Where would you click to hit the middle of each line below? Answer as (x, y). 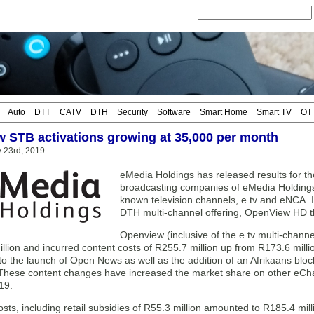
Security (132, 112)
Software (174, 112)
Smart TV (274, 112)
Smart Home (224, 112)
